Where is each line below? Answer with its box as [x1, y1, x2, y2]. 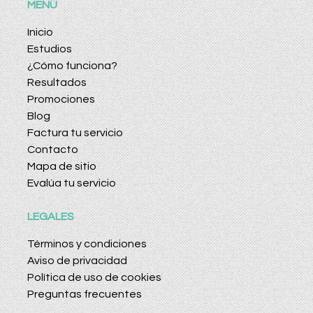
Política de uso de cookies [27, 272, 161, 284]
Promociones [27, 94, 95, 105]
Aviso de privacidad [27, 255, 127, 267]
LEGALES [27, 211, 74, 223]
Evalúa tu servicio [27, 177, 116, 189]
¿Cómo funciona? [27, 60, 117, 72]
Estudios [27, 43, 72, 55]
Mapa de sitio [27, 161, 96, 173]
